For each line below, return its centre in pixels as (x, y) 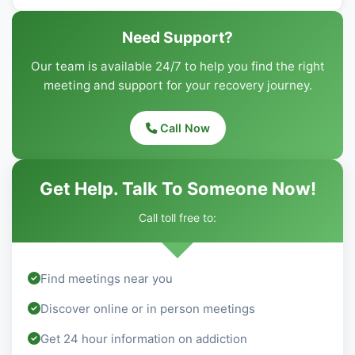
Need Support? (177, 37)
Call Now (183, 128)
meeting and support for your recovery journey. (177, 85)
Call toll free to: (177, 217)
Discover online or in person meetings (148, 308)
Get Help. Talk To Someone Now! (177, 188)
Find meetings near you (107, 278)
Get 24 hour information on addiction (144, 338)
